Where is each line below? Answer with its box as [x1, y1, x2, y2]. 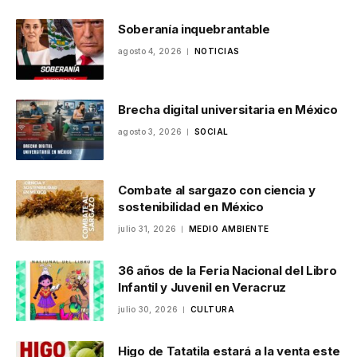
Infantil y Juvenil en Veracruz [118, 280, 286, 296]
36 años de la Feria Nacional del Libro [118, 263, 337, 279]
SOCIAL [194, 127, 229, 137]
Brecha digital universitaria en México [118, 102, 338, 118]
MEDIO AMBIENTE [188, 224, 269, 234]
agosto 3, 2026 [118, 127, 182, 137]
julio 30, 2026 [118, 304, 178, 315]
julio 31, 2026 [118, 224, 177, 234]
